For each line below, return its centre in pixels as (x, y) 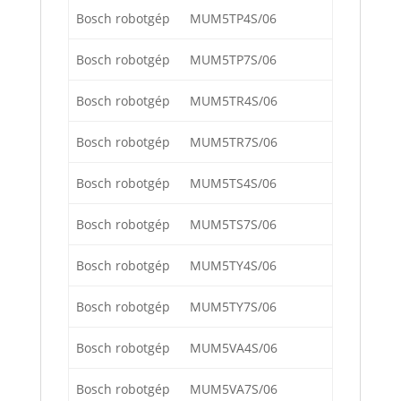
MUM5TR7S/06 (234, 142)
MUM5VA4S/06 (234, 348)
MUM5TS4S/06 (233, 183)
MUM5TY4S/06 (233, 266)
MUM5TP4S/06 (233, 19)
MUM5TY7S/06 (233, 307)
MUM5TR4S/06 (234, 101)
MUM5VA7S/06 (234, 389)
